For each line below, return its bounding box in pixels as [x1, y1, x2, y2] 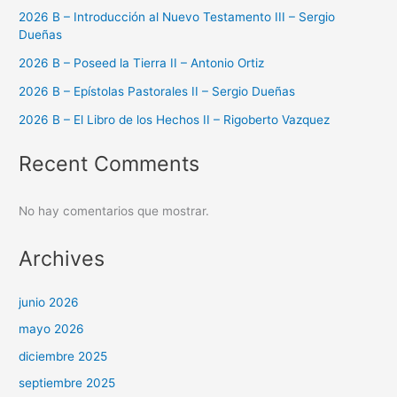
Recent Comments [19, 151, 200, 177]
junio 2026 [19, 295, 80, 310]
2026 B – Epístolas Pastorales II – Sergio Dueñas [19, 84, 296, 99]
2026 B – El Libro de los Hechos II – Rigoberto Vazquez [19, 113, 331, 128]
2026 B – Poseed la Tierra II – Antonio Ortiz [19, 56, 265, 71]
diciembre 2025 [19, 348, 108, 363]
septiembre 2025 [19, 375, 116, 390]
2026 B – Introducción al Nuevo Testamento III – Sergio [19, 10, 336, 25]
